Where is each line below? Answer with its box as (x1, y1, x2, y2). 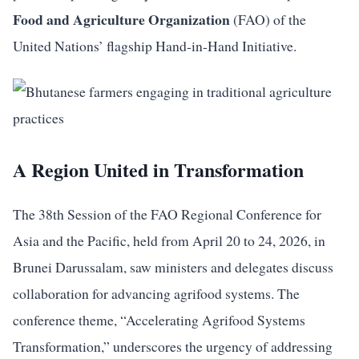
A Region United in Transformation (13, 155, 304, 184)
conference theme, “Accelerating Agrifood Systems (13, 310, 305, 329)
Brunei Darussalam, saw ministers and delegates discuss (13, 257, 333, 276)
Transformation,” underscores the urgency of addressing (13, 337, 333, 356)
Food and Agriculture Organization (13, 9, 230, 30)
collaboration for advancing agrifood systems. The (13, 284, 300, 303)
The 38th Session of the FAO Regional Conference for (13, 204, 321, 224)
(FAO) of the (230, 10, 306, 29)
